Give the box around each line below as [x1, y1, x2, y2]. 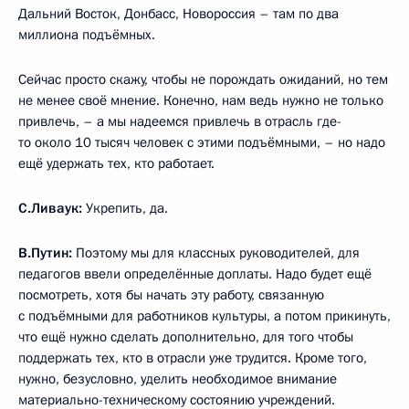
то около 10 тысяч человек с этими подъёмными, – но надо [18, 132, 385, 152]
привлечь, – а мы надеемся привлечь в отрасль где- [18, 111, 341, 131]
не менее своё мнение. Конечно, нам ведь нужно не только [18, 90, 383, 110]
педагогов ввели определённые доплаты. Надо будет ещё [18, 264, 372, 283]
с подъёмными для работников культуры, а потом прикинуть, [18, 306, 391, 325]
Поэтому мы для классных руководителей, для [76, 243, 360, 262]
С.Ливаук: [18, 198, 82, 217]
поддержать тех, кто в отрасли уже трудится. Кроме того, [18, 348, 367, 367]
